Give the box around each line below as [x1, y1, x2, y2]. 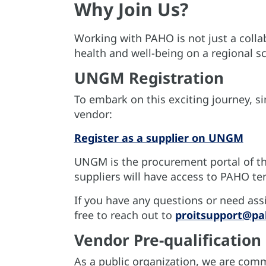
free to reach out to [74, 208, 175, 222]
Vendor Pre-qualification [74, 229, 261, 251]
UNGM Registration [74, 67, 224, 88]
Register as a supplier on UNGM [74, 131, 243, 145]
